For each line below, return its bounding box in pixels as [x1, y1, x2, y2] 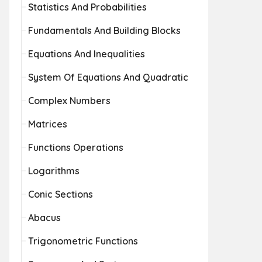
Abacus [28, 212, 61, 223]
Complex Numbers [28, 95, 111, 106]
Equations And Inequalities [28, 48, 145, 60]
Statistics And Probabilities [28, 1, 147, 13]
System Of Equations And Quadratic [28, 71, 188, 83]
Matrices [28, 118, 67, 130]
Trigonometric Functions [28, 235, 138, 247]
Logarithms [28, 165, 80, 177]
